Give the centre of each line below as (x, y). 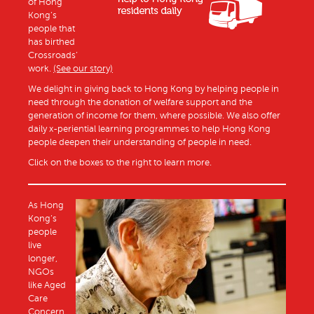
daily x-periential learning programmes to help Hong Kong (149, 129)
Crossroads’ (53, 56)
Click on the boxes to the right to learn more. (120, 163)
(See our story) (83, 69)
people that (52, 29)
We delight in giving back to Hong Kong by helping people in (153, 89)
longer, (43, 259)
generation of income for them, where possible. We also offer (154, 116)
